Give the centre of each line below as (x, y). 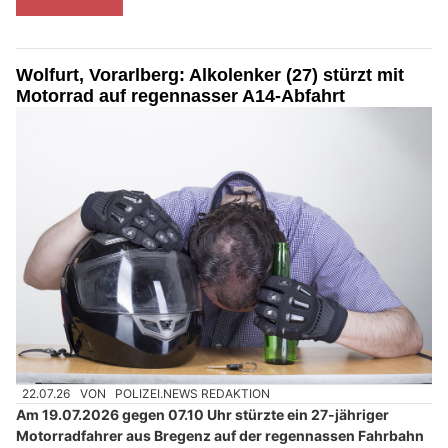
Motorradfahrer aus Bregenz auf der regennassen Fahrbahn (220, 436)
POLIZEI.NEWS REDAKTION (193, 394)
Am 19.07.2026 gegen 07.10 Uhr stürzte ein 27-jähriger (202, 415)
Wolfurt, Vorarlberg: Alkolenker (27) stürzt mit (210, 74)
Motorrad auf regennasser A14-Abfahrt (180, 95)
